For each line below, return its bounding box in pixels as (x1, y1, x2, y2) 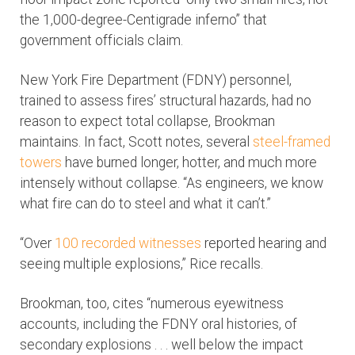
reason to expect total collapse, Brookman (20, 113, 275, 130)
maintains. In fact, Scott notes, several (20, 134, 253, 151)
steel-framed (253, 134, 330, 151)
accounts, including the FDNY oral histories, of (20, 316, 297, 333)
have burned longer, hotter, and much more (62, 155, 317, 171)
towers (20, 155, 62, 171)
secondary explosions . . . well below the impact (20, 337, 303, 353)
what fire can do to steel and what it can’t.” (20, 196, 271, 212)
